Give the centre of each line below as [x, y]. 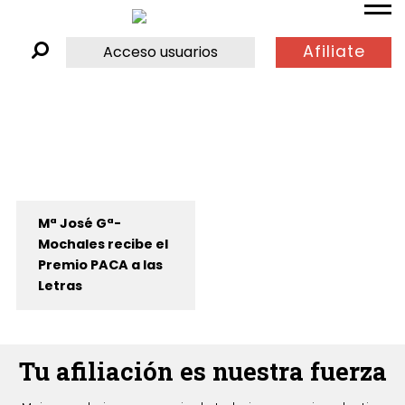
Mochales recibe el [103, 245]
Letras [60, 286]
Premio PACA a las [100, 265]
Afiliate [334, 52]
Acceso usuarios [161, 52]
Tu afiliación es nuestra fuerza [202, 371]
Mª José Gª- [79, 224]
